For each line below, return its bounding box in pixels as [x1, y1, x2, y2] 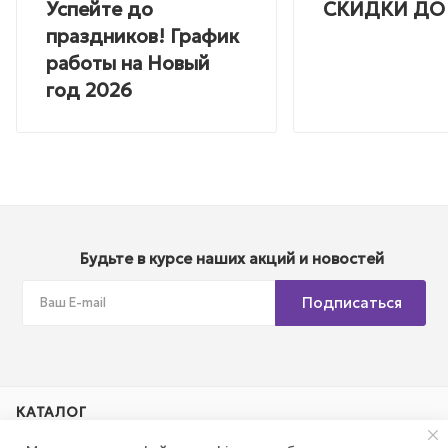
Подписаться [302, 293, 402, 313]
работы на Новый [46, 51, 210, 76]
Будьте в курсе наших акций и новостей [80, 249, 384, 269]
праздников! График [46, 24, 239, 49]
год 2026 [46, 78, 132, 103]
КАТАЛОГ [16, 403, 87, 422]
